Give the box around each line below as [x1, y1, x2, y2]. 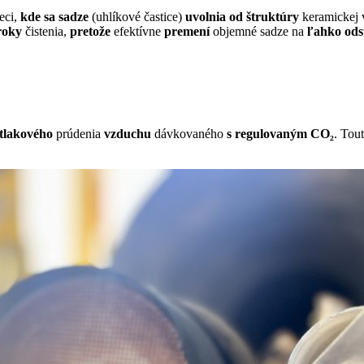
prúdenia [53, 126, 104, 141]
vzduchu [104, 126, 151, 141]
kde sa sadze [20, 10, 89, 24]
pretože [70, 24, 110, 39]
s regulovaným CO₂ [227, 126, 334, 141]
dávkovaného [151, 126, 227, 141]
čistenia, [22, 24, 70, 39]
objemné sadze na [213, 24, 307, 39]
